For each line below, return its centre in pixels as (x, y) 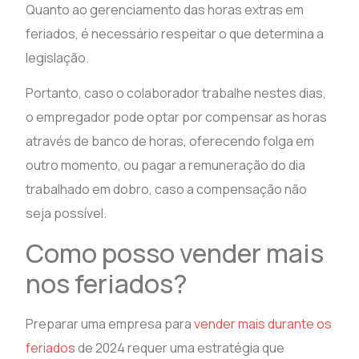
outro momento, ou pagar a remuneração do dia (166, 165)
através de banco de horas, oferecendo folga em (170, 141)
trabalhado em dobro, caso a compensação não (167, 190)
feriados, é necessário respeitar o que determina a (175, 33)
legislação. (58, 57)
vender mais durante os (263, 324)
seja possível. (67, 214)
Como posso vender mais (175, 254)
